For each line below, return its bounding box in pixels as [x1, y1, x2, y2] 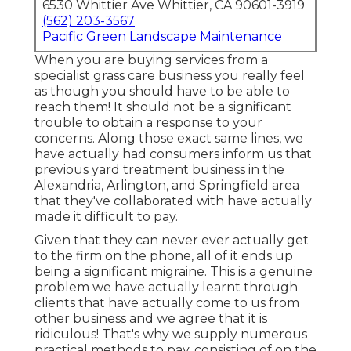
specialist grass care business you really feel [34, 68, 305, 84]
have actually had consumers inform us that [34, 147, 312, 162]
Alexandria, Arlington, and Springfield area [34, 178, 299, 194]
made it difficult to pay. [34, 209, 178, 225]
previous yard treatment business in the [34, 162, 284, 178]
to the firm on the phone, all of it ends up [34, 248, 293, 264]
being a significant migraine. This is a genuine [34, 264, 313, 280]
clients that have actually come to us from [34, 295, 299, 311]
